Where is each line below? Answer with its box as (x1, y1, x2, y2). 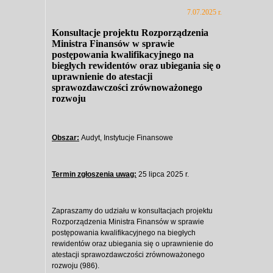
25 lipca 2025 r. (136, 170, 189, 179)
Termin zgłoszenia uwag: (52, 170, 136, 179)
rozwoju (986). (52, 261, 99, 271)
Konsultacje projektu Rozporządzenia (52, 27, 208, 38)
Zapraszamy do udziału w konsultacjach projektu (52, 207, 213, 216)
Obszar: (52, 133, 79, 143)
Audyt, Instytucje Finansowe (81, 133, 173, 143)
